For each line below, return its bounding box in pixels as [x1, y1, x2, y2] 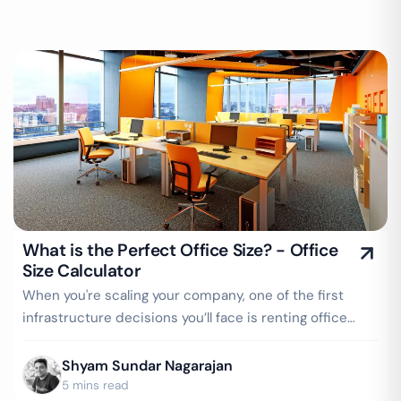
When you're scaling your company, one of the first [22, 286, 344, 304]
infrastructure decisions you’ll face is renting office [22, 309, 347, 327]
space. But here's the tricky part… [22, 331, 235, 349]
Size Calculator [22, 260, 141, 282]
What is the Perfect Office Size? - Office [22, 239, 338, 261]
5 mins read [62, 378, 129, 393]
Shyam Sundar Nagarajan [62, 356, 233, 375]
